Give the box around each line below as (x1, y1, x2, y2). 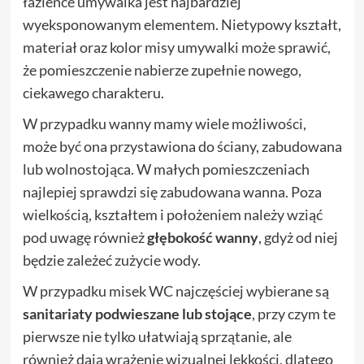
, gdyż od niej (258, 228, 338, 247)
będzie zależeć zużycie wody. (22, 251, 201, 270)
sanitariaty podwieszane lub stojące (22, 305, 252, 323)
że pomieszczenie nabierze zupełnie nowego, (22, 61, 301, 80)
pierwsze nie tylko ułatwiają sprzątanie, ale (22, 327, 292, 346)
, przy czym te (251, 305, 336, 323)
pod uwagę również (22, 228, 147, 247)
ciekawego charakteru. (22, 84, 164, 102)
